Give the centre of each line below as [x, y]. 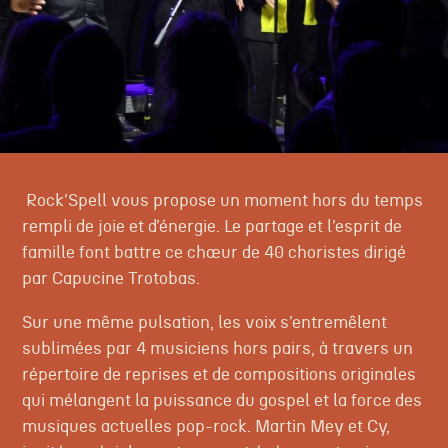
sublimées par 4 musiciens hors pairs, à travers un [217, 348]
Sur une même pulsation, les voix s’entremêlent [204, 322]
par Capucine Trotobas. [110, 279]
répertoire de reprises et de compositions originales [218, 374]
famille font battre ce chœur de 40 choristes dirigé [213, 253]
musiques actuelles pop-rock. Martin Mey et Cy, [205, 426]
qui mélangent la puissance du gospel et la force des [221, 400]
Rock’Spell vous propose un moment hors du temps [222, 201]
